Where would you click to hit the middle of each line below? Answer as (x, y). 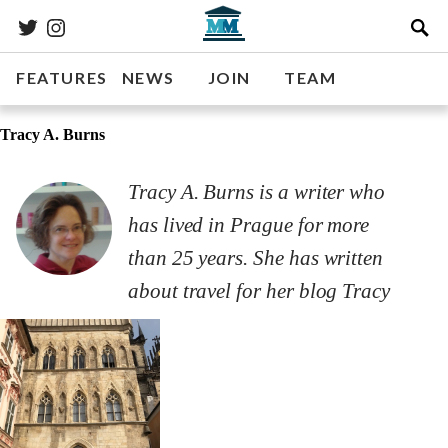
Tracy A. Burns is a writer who (257, 192)
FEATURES (62, 77)
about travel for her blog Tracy (259, 291)
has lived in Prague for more (249, 225)
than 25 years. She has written (256, 258)
